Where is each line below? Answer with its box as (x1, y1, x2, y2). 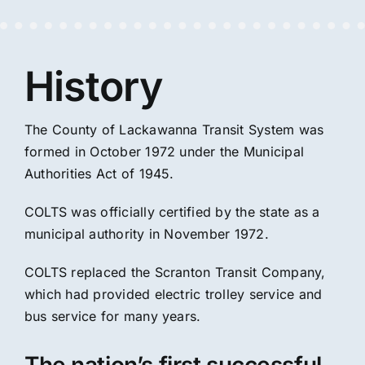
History (24, 62, 163, 111)
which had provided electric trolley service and (24, 286, 323, 302)
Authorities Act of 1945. (24, 165, 174, 182)
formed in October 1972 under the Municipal (24, 143, 305, 160)
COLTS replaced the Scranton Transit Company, (24, 264, 326, 280)
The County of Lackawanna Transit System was (24, 121, 324, 138)
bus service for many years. (24, 308, 201, 324)
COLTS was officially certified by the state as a (24, 204, 320, 220)
